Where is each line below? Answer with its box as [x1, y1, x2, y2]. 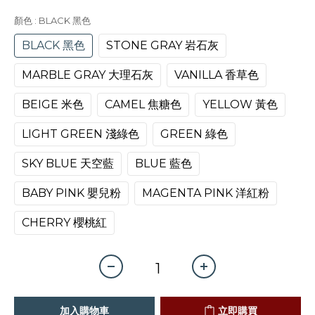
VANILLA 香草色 [174, 68, 259, 82]
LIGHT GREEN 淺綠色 [22, 127, 139, 141]
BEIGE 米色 [22, 98, 84, 111]
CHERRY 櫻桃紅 [22, 216, 107, 229]
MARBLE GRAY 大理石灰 [22, 68, 153, 82]
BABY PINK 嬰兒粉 [22, 186, 121, 200]
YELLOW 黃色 [202, 98, 278, 111]
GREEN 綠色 [160, 127, 228, 141]
